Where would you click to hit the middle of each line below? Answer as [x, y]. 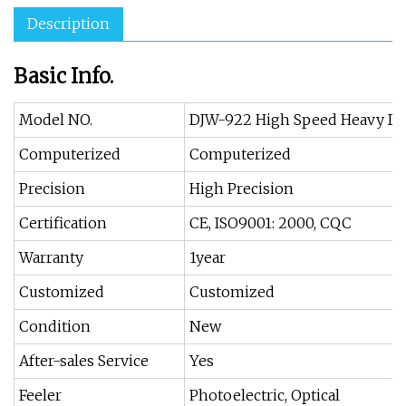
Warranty [51, 257]
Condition [55, 326]
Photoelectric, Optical [265, 395]
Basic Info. [63, 76]
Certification [63, 223]
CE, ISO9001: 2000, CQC [271, 223]
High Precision [242, 188]
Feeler [40, 395]
